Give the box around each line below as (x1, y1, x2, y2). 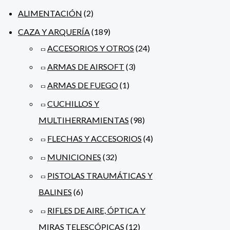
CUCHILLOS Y (47, 99, 99, 109)
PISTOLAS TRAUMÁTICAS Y (47, 170, 152, 181)
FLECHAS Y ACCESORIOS (47, 133, 142, 144)
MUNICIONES (47, 152, 101, 162)
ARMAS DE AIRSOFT (47, 62, 124, 72)
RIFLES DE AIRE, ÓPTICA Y (47, 205, 145, 216)
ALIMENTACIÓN (18, 8, 82, 18)
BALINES (39, 187, 72, 197)
